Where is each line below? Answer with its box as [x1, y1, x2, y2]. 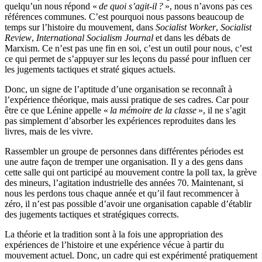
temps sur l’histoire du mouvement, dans [5, 22, 156, 33]
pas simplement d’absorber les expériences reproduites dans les [5, 116, 236, 126]
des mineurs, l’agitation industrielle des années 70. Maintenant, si [5, 178, 243, 188]
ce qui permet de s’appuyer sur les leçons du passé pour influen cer [5, 54, 250, 64]
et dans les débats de [153, 33, 230, 43]
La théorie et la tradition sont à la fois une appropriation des [5, 229, 223, 240]
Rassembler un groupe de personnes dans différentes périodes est [5, 146, 243, 157]
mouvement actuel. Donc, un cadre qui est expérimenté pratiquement [5, 250, 257, 261]
